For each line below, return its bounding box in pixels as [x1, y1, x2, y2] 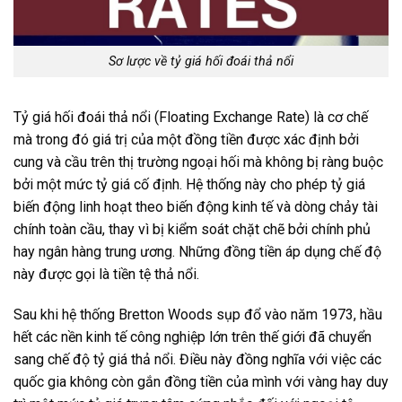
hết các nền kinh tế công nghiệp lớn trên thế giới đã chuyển [13, 328, 371, 346]
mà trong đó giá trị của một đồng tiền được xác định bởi [13, 130, 359, 148]
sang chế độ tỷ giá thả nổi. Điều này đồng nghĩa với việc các [13, 351, 381, 369]
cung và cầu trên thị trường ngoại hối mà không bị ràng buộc [13, 153, 383, 170]
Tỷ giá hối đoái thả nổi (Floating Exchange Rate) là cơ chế [13, 108, 368, 126]
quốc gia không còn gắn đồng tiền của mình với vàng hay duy [13, 373, 389, 391]
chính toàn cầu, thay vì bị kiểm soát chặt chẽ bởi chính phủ [13, 220, 371, 238]
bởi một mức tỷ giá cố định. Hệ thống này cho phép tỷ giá [13, 175, 365, 193]
